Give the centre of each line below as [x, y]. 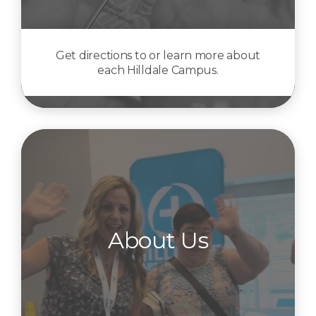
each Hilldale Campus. [158, 70]
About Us [158, 240]
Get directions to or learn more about [158, 55]
